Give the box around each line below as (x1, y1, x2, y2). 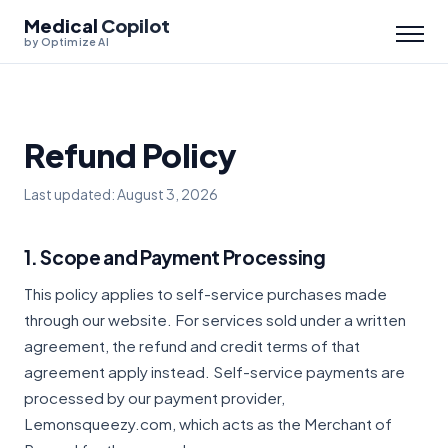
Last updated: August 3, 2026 (24, 185, 218, 203)
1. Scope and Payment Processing (24, 245, 326, 269)
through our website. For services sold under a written (24, 310, 406, 329)
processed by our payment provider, (24, 388, 285, 407)
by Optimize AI (24, 35, 109, 48)
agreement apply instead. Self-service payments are (24, 362, 405, 381)
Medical (24, 14, 101, 37)
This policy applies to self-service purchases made (24, 284, 387, 303)
